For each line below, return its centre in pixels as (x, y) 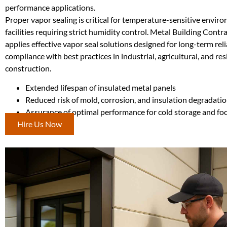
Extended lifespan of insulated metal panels (101, 87)
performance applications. (50, 7)
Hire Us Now (40, 124)
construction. (28, 68)
